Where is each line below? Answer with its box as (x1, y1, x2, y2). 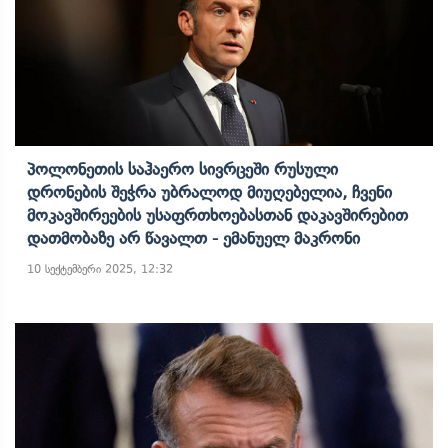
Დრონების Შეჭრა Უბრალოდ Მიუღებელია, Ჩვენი (27, 182, 392, 202)
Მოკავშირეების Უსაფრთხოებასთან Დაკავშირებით (27, 205, 408, 225)
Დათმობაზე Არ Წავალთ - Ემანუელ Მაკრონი (27, 228, 360, 248)
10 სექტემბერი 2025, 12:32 (27, 262, 173, 276)
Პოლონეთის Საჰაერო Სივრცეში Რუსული (27, 159, 338, 179)
